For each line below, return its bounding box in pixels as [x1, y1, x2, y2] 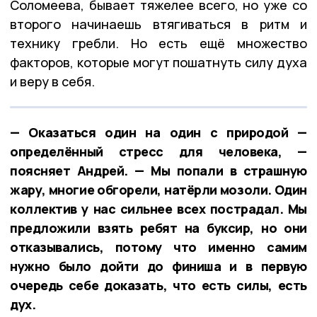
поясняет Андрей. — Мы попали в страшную [10, 161, 307, 179]
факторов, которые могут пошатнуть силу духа [10, 53, 307, 71]
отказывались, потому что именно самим [10, 238, 307, 255]
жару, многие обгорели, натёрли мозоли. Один [10, 180, 307, 198]
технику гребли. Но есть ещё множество [10, 34, 307, 52]
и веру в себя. [10, 72, 95, 90]
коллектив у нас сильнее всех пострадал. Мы [10, 200, 307, 217]
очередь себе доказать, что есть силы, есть [10, 276, 307, 294]
